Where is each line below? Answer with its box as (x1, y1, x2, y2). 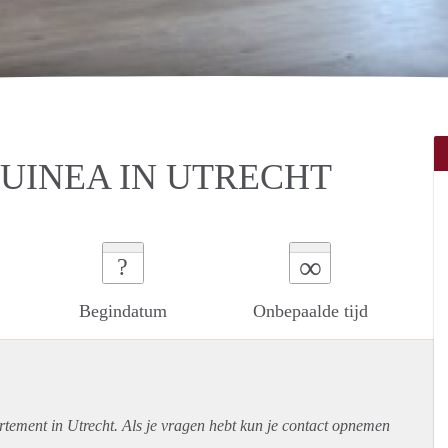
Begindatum (78, 300, 167, 321)
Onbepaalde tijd (252, 300, 368, 321)
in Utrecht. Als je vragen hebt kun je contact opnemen (47, 416, 390, 434)
